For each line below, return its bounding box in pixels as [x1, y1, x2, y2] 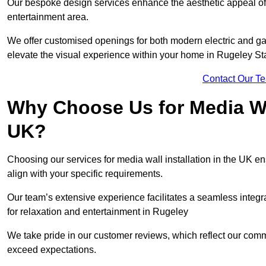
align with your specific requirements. [7, 169, 163, 179]
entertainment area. [7, 12, 88, 23]
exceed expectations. [7, 245, 96, 255]
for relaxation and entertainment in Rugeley [7, 207, 188, 217]
